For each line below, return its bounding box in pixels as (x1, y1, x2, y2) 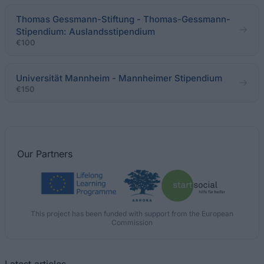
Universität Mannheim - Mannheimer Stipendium (16, 72, 222, 84)
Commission (111, 218, 153, 227)
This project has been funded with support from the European (31, 209, 233, 218)
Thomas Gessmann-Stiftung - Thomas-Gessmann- (16, 14, 230, 25)
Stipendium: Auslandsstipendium (16, 26, 155, 37)
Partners (36, 148, 72, 160)
